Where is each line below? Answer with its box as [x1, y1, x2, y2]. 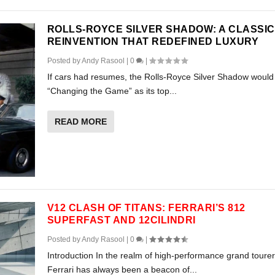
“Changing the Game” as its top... [47, 85, 177, 96]
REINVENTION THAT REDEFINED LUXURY [47, 36, 259, 47]
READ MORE [54, 116, 107, 126]
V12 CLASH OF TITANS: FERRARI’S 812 [47, 203, 246, 214]
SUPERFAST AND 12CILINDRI [47, 215, 196, 226]
